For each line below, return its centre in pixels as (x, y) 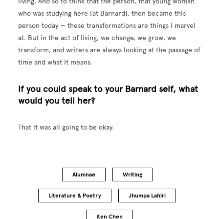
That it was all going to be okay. (66, 128)
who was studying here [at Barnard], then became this (102, 14)
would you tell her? (58, 101)
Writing (132, 175)
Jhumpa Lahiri (147, 196)
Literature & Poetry (75, 196)
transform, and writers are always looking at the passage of (109, 50)
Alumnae (84, 175)
